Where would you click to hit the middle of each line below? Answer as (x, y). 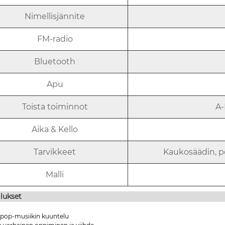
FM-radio (55, 39)
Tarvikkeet (55, 152)
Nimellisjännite (55, 16)
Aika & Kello (55, 129)
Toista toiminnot (55, 106)
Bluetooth (55, 61)
